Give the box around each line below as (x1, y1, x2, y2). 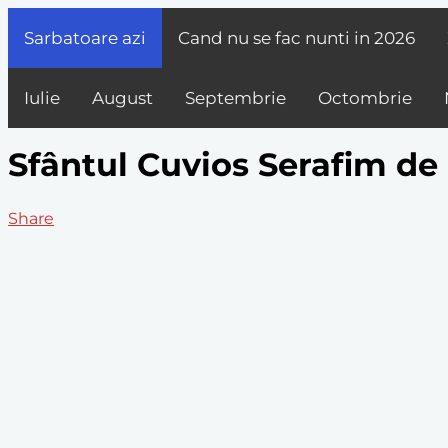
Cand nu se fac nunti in (178, 28, 374, 48)
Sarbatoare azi (24, 28, 146, 48)
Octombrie (318, 88, 412, 108)
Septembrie (185, 88, 286, 108)
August (92, 88, 153, 108)
